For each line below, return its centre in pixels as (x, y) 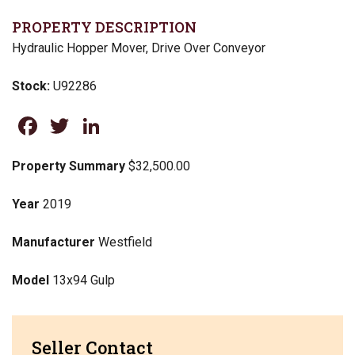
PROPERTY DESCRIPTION (104, 27)
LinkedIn (150, 126)
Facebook (93, 126)
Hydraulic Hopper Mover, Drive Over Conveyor (139, 48)
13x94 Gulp (82, 280)
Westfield (124, 242)
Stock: (32, 86)
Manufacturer (53, 242)
